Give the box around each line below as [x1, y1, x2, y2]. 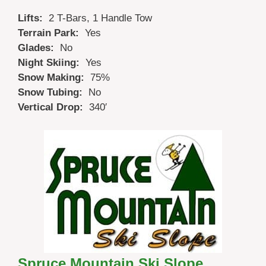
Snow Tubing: [18, 87, 88, 99]
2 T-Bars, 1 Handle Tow [49, 12, 152, 24]
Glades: [18, 42, 60, 54]
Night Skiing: [18, 57, 85, 69]
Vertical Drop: [18, 102, 89, 113]
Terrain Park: [18, 27, 85, 39]
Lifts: [18, 12, 49, 24]
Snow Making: [18, 72, 90, 84]
